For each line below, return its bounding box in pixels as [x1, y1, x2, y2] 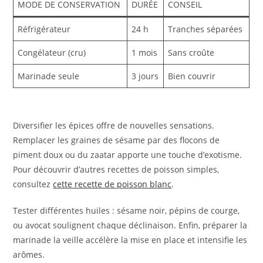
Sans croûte [168, 47, 215, 59]
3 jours [131, 70, 159, 82]
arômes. [13, 248, 45, 260]
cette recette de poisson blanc [53, 178, 172, 190]
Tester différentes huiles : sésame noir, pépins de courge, [13, 204, 240, 216]
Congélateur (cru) [18, 47, 86, 59]
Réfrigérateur [18, 23, 71, 35]
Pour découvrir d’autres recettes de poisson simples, [13, 163, 220, 175]
